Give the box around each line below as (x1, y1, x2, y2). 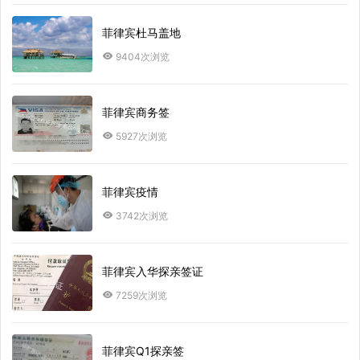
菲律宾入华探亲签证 (102, 264, 203, 278)
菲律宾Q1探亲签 (102, 343, 184, 358)
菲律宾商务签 (102, 104, 170, 119)
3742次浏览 (116, 209, 168, 222)
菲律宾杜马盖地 (102, 25, 181, 39)
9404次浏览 (116, 50, 170, 63)
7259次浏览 (116, 288, 167, 301)
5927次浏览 (116, 129, 167, 142)
